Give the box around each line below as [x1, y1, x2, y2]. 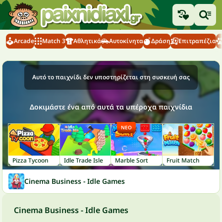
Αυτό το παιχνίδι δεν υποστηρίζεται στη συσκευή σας [32, 73, 190, 81]
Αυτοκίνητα [109, 37, 143, 45]
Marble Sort [115, 156, 148, 165]
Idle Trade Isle [63, 156, 103, 165]
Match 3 [42, 37, 65, 45]
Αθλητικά [73, 37, 101, 45]
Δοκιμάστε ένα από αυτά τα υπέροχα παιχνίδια [30, 102, 192, 111]
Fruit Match [166, 156, 200, 165]
